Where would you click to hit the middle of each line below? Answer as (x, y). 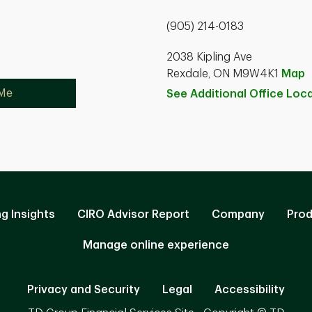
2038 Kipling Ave (209, 57)
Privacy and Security (84, 290)
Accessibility (250, 290)
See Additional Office (226, 94)
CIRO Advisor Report (133, 214)
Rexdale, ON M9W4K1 (224, 74)
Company (238, 214)
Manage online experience (156, 245)
